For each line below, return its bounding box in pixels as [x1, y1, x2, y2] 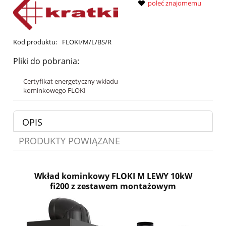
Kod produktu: [13, 37, 57, 46]
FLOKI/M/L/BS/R [62, 37, 111, 46]
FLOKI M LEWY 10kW [111, 170, 192, 182]
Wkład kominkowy [34, 170, 111, 182]
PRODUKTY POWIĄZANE [19, 134, 120, 147]
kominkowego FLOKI [23, 85, 86, 95]
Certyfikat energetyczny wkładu [23, 76, 118, 86]
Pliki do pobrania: [13, 55, 79, 67]
